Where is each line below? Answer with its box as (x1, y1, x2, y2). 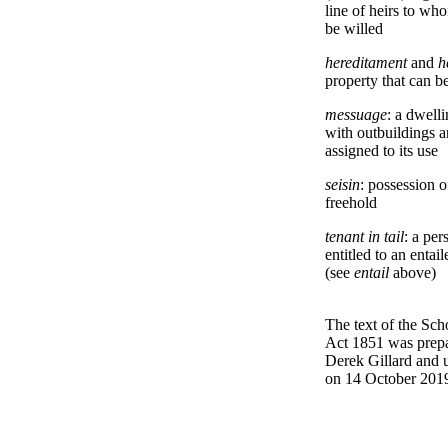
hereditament (325, 54, 407, 71)
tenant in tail (325, 228, 404, 245)
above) (389, 264, 436, 281)
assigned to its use (325, 142, 438, 159)
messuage (325, 106, 387, 123)
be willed (325, 20, 383, 37)
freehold (325, 194, 377, 211)
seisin (325, 176, 360, 193)
